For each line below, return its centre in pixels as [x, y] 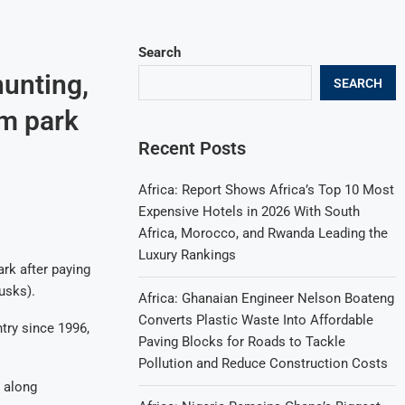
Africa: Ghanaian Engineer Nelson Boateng [267, 298]
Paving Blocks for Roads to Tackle [242, 342]
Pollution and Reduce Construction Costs [264, 363]
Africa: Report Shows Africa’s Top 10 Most [267, 190]
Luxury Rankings [188, 255]
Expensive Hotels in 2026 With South [250, 212]
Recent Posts [193, 148]
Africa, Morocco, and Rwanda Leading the [264, 233]
